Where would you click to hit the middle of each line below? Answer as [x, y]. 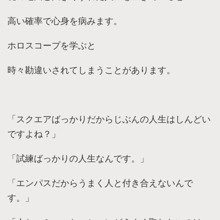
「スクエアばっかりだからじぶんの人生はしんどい [109, 119]
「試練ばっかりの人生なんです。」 [78, 158]
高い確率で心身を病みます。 [65, 21]
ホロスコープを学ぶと [52, 45]
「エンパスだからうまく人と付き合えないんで [100, 183]
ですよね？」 [34, 134]
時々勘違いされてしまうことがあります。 [91, 70]
